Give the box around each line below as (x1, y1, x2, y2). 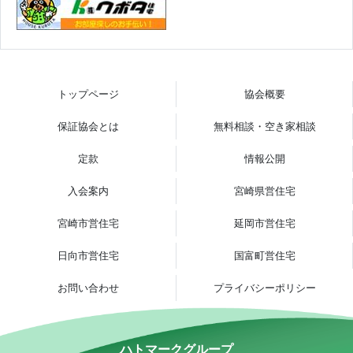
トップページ (57, 87, 119, 100)
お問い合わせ (57, 281, 119, 294)
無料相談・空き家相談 (213, 120, 316, 132)
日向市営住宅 (57, 249, 119, 262)
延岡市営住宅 (233, 217, 295, 229)
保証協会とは (57, 120, 119, 132)
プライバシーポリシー (214, 281, 316, 294)
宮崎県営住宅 (233, 184, 295, 197)
